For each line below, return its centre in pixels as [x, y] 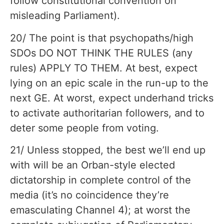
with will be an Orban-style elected [92, 165]
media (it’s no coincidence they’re [89, 195]
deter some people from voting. [84, 128]
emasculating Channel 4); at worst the [100, 210]
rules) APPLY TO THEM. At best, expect [104, 68]
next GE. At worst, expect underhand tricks [112, 98]
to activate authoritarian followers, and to [107, 113]
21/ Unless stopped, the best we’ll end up [108, 150]
